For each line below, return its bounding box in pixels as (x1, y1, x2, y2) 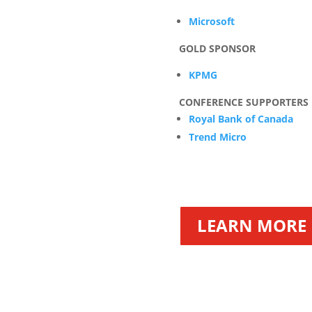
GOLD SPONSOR (178, 42, 256, 56)
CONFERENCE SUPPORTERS (178, 95, 309, 109)
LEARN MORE (196, 214, 306, 237)
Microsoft (188, 15, 235, 29)
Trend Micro (188, 130, 247, 144)
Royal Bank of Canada (188, 112, 293, 126)
